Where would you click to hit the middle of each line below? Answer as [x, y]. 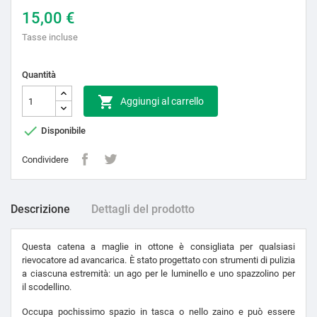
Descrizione [40, 209]
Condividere [45, 159]
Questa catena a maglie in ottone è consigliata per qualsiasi [158, 247]
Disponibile [62, 130]
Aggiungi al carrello [162, 102]
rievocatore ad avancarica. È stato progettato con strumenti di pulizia [158, 260]
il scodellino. [47, 287]
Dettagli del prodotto [143, 209]
